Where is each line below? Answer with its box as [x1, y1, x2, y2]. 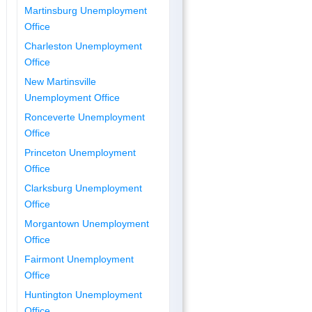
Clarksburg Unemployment [24, 182, 143, 194]
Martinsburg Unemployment [24, 4, 148, 16]
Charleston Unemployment [24, 40, 143, 52]
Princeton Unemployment [24, 146, 136, 158]
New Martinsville [24, 75, 97, 87]
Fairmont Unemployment [24, 253, 134, 265]
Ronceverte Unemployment [24, 111, 146, 123]
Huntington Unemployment [24, 288, 143, 300]
